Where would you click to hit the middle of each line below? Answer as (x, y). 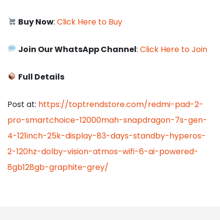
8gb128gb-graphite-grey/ (58, 167)
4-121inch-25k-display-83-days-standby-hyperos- (107, 136)
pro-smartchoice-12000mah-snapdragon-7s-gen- (107, 120)
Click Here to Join (174, 49)
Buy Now (36, 22)
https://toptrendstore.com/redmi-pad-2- (121, 104)
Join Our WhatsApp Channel (78, 49)
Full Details (41, 77)
